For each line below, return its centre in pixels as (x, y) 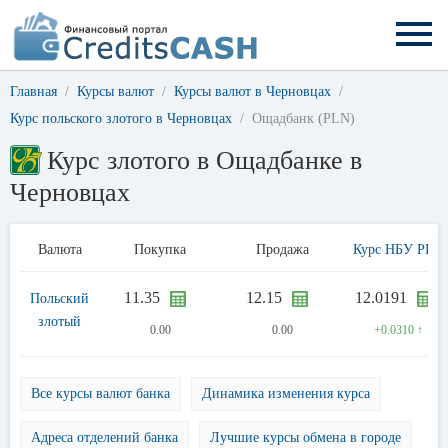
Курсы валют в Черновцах (252, 91)
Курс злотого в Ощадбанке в (205, 160)
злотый (59, 321)
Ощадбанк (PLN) (303, 118)
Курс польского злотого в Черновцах (121, 118)
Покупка (160, 249)
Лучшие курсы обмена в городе (305, 437)
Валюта (59, 249)
